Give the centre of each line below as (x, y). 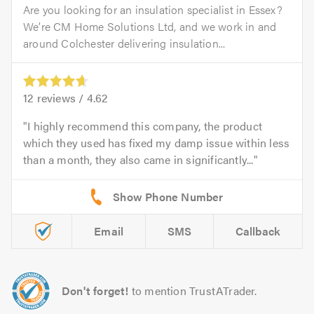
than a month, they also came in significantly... (138, 160)
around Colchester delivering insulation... (124, 43)
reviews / (60, 98)
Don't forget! (95, 291)
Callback (258, 231)
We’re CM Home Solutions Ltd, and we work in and (150, 27)
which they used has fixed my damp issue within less (157, 143)
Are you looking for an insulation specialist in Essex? (153, 10)
